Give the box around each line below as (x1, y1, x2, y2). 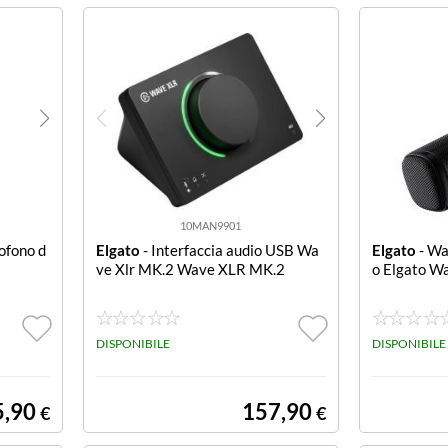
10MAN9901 (179, 219, 241, 232)
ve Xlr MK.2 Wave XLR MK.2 (95, 260, 285, 278)
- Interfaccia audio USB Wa (139, 241, 319, 259)
